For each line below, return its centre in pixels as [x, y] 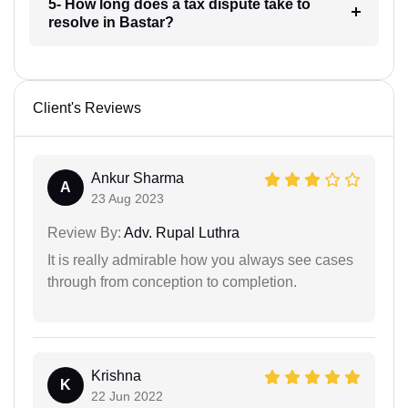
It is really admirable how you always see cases [200, 260]
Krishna [116, 375]
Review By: [84, 232]
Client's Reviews [87, 107]
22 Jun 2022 [127, 396]
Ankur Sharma [138, 178]
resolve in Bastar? [111, 22]
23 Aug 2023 [127, 198]
